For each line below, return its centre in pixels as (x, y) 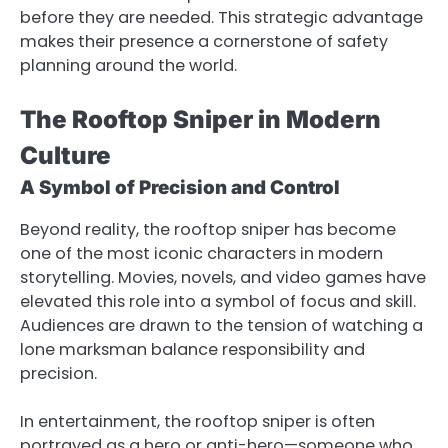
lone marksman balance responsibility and (192, 350)
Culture (65, 156)
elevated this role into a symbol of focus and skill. (218, 302)
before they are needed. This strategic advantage (221, 18)
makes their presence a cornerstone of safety (204, 42)
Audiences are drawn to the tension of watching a (221, 326)
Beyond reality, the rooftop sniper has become (208, 230)
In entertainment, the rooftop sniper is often (197, 422)
